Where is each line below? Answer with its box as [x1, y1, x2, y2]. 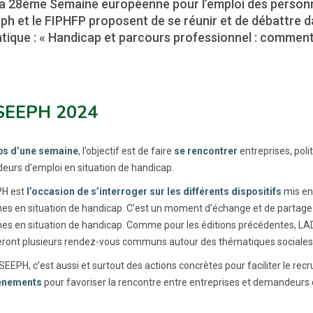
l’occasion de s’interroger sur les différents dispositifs [26, 185, 282, 197]
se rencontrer [173, 145, 238, 156]
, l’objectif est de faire [78, 145, 174, 156]
